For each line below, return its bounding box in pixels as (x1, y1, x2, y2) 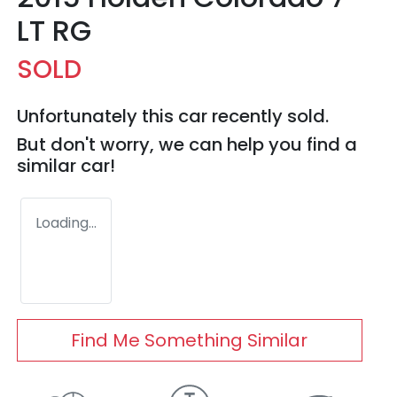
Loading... (35, 213, 97, 234)
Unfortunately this (17, 104, 178, 129)
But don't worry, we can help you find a (17, 132, 357, 158)
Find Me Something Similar (71, 328, 308, 354)
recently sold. (207, 104, 329, 129)
